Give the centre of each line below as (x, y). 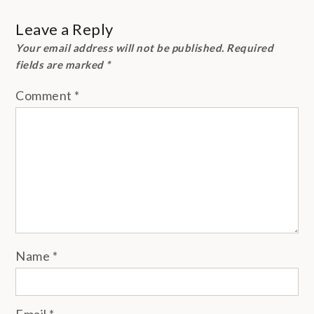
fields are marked (61, 65)
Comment (45, 96)
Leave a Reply (64, 29)
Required (250, 48)
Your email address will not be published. (120, 48)
